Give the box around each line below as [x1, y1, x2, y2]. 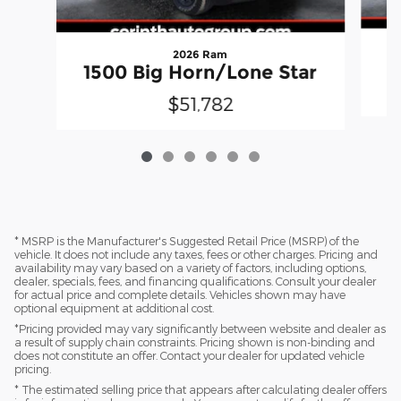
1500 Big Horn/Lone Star [83, 61, 318, 84]
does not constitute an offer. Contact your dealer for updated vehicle [14, 349, 364, 363]
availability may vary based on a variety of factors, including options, [14, 261, 366, 275]
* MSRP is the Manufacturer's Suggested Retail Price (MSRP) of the [14, 235, 359, 248]
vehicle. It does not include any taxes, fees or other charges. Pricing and [14, 248, 378, 261]
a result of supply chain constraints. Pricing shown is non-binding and [14, 336, 375, 349]
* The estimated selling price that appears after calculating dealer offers [14, 383, 387, 397]
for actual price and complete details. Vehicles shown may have [14, 288, 346, 302]
